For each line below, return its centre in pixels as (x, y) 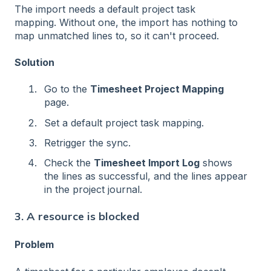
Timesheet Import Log (147, 162)
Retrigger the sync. (87, 142)
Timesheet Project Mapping (157, 89)
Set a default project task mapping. (124, 122)
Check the (69, 162)
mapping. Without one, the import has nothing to (126, 22)
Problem (34, 245)
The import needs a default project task (105, 9)
